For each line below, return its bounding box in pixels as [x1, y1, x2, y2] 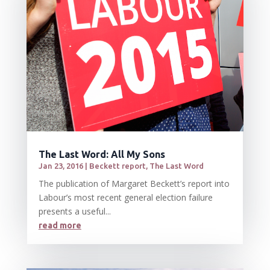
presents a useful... [38, 205, 111, 217]
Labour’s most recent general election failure [38, 191, 213, 203]
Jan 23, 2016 [38, 161, 83, 170]
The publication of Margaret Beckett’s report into [38, 177, 230, 189]
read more [38, 220, 81, 230]
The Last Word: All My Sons [38, 148, 165, 160]
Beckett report [89, 161, 146, 170]
